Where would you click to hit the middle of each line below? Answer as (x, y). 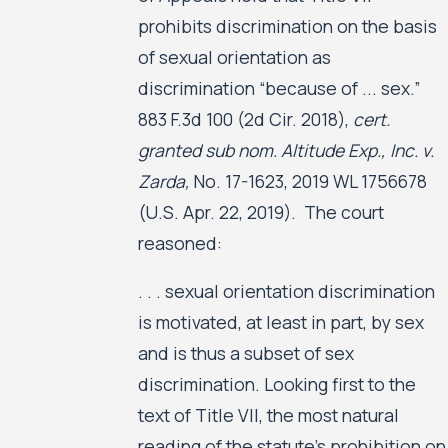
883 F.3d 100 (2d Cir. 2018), (245, 118)
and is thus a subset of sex (245, 353)
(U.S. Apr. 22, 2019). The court (260, 211)
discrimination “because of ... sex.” (280, 87)
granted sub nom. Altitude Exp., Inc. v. (285, 149)
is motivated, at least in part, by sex (280, 322)
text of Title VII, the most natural (268, 415)
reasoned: (179, 242)
